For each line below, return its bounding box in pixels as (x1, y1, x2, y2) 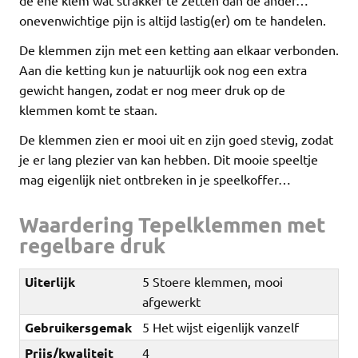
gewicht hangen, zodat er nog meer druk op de (19, 81, 285, 97)
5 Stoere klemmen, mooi (142, 273, 284, 290)
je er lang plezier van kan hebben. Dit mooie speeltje (19, 150, 318, 167)
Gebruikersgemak (25, 319, 133, 336)
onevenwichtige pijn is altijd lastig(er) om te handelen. (19, 11, 326, 28)
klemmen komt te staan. (19, 101, 157, 117)
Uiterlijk (25, 273, 76, 291)
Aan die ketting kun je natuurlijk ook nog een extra (19, 61, 307, 78)
